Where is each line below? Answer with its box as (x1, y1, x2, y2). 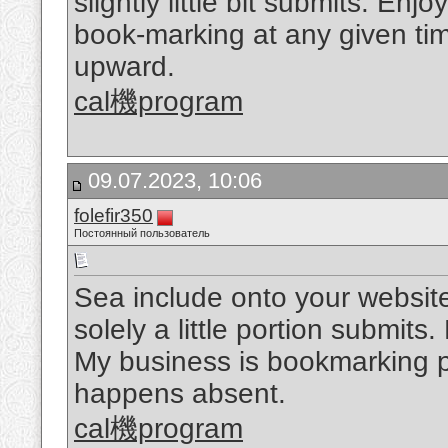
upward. (74, 51, 175, 83)
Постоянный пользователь (74, 227, 210, 239)
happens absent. (74, 378, 286, 410)
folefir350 (74, 205, 153, 226)
